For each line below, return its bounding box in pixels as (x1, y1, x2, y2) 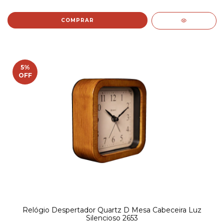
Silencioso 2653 (86, 213, 138, 222)
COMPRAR (60, 17, 94, 24)
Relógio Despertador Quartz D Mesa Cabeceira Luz (22, 205, 201, 214)
